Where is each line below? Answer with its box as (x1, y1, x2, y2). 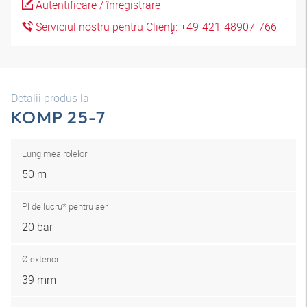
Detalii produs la (11, 90, 89, 106)
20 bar (22, 219, 53, 234)
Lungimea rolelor (22, 147, 87, 160)
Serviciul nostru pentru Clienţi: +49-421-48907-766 (33, 19, 277, 34)
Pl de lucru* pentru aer (22, 200, 108, 212)
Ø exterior (22, 253, 59, 265)
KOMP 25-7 (11, 106, 106, 128)
